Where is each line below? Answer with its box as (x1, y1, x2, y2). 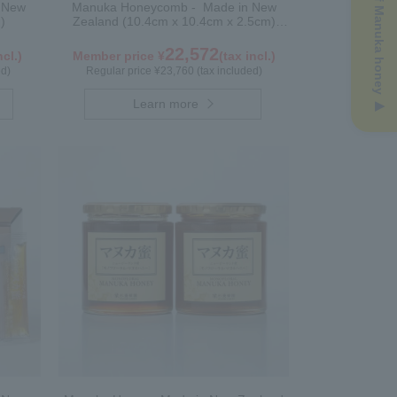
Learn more (133, 97, 199, 111)
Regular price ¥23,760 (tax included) (85, 65, 262, 77)
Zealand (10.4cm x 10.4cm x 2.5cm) (72, 14, 276, 28)
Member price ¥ (72, 49, 165, 63)
